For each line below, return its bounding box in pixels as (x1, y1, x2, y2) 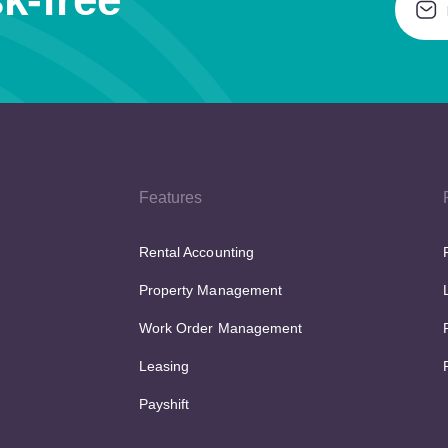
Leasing (139, 358, 190, 374)
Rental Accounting (139, 244, 254, 260)
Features (139, 189, 203, 206)
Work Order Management (139, 320, 302, 336)
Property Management (139, 282, 282, 298)
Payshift (139, 396, 190, 412)
